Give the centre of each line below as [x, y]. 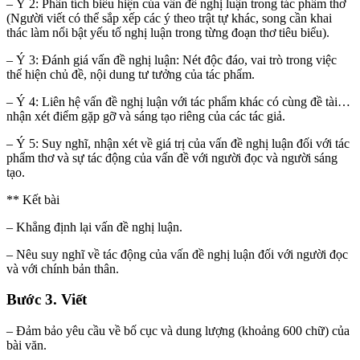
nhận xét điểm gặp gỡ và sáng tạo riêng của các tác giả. [146, 116]
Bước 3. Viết [47, 300]
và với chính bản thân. [63, 268]
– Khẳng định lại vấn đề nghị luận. [94, 227]
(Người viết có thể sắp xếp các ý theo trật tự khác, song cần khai [169, 18]
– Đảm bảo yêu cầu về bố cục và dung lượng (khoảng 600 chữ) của [178, 331]
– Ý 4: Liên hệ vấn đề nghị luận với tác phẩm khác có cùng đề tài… [178, 101]
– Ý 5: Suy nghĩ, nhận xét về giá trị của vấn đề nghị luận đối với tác [178, 143]
